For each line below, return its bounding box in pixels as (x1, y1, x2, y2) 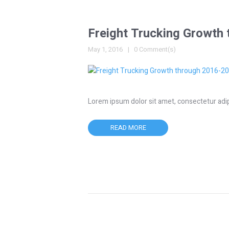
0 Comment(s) (134, 44, 176, 55)
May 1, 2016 (88, 44, 123, 55)
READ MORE (110, 123, 146, 133)
